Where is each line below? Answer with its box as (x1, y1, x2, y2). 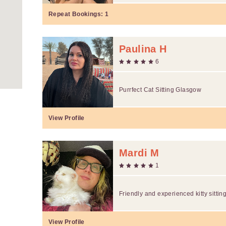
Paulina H (119, 43, 167, 54)
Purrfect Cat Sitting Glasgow (119, 86, 202, 93)
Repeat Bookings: (48, 10, 105, 18)
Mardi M (119, 147, 159, 158)
